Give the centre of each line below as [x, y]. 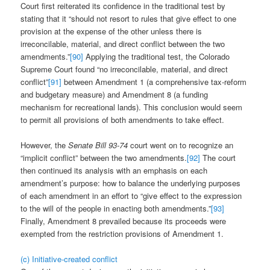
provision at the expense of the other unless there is [111, 31]
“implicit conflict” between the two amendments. [104, 157]
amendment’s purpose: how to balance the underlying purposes [131, 183]
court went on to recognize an [181, 145]
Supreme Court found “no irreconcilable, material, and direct [124, 69]
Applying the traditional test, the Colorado [157, 56]
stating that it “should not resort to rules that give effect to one [129, 18]
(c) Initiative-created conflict [69, 259]
